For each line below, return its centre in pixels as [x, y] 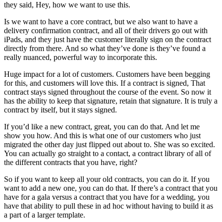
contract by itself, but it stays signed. [60, 110]
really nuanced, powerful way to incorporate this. [81, 57]
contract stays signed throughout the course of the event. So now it [108, 92]
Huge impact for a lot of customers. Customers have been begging [107, 74]
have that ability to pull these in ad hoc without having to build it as [109, 206]
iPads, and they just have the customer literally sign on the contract [108, 39]
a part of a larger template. [45, 215]
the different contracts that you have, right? [71, 162]
